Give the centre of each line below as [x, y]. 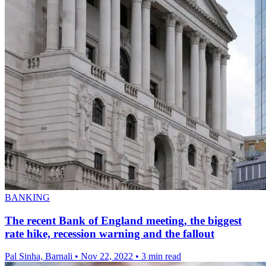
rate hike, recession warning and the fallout [110, 233]
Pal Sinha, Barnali [40, 256]
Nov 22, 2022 [107, 256]
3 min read [161, 256]
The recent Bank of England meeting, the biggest [123, 220]
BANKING [27, 197]
